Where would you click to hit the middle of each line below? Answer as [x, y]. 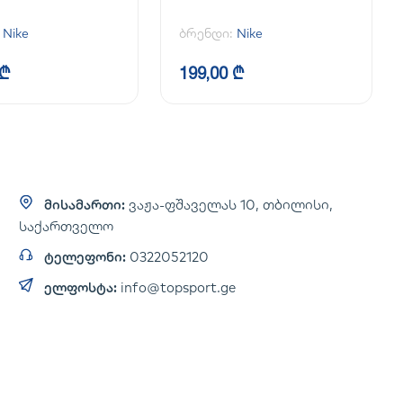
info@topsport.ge [179, 287]
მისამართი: [85, 205]
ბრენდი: [208, 33]
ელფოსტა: [81, 287]
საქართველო [67, 226]
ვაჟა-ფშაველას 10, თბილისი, [231, 205]
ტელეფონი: [85, 257]
